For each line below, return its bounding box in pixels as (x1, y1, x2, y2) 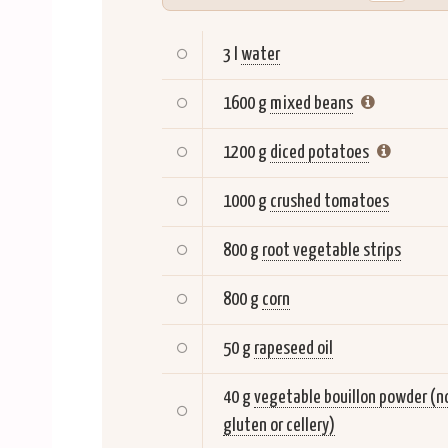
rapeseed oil (254, 338, 333, 358)
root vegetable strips (262, 240, 401, 260)
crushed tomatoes (270, 191, 389, 211)
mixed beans (270, 93, 353, 113)
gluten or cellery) (223, 415, 335, 435)
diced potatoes (270, 142, 369, 162)
